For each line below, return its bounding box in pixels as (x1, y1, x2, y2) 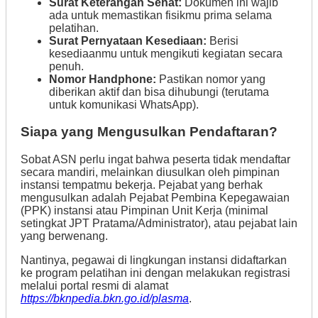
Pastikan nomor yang (156, 72, 265, 85)
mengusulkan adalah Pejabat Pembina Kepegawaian (21, 192, 290, 204)
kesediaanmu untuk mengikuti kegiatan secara (49, 47, 283, 60)
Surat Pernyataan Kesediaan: (49, 34, 207, 47)
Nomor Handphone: (49, 72, 156, 85)
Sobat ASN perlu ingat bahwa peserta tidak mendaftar (21, 153, 290, 165)
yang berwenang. (21, 230, 108, 242)
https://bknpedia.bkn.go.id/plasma (21, 292, 189, 305)
